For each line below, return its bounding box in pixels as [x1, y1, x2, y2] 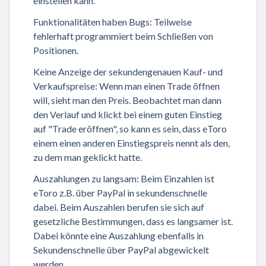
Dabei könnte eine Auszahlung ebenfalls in [33, 230, 204, 242]
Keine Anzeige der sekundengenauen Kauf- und [33, 66, 223, 78]
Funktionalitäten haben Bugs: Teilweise [33, 16, 192, 28]
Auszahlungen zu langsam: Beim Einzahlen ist [33, 173, 214, 185]
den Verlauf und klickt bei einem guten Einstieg [33, 109, 222, 121]
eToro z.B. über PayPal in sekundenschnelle [33, 187, 207, 199]
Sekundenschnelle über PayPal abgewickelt [33, 244, 209, 256]
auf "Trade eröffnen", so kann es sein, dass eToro [33, 123, 227, 135]
